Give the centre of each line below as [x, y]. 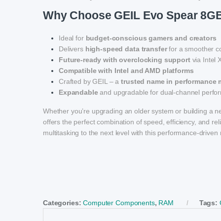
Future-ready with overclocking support [125, 60]
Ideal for [72, 38]
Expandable [78, 92]
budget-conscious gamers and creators [151, 38]
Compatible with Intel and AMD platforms [126, 71]
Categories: [63, 203]
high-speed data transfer [126, 49]
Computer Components [119, 203]
